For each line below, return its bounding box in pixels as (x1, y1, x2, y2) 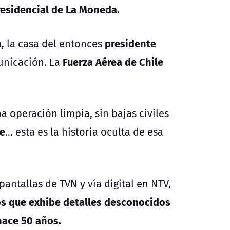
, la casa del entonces (2, 35, 105, 51)
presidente (105, 34, 156, 51)
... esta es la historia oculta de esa (5, 124, 163, 139)
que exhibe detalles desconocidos (9, 193, 170, 209)
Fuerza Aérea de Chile (60, 53, 163, 69)
